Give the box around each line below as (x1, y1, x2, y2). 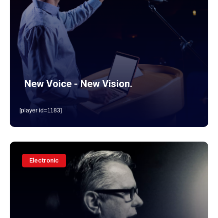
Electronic (29, 157, 59, 164)
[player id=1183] (19, 107, 62, 114)
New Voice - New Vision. (24, 78, 132, 90)
